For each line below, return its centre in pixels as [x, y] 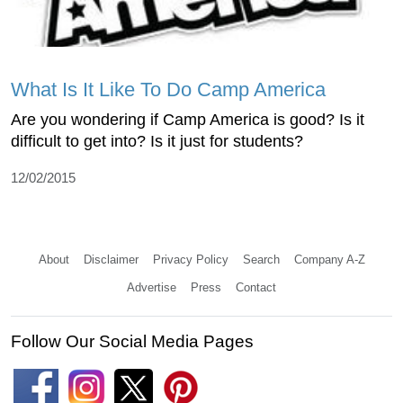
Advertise [152, 287]
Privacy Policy [190, 259]
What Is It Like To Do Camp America [168, 89]
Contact [256, 287]
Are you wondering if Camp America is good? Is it [188, 119]
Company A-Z [329, 259]
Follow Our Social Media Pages [132, 341]
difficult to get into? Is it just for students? [157, 141]
